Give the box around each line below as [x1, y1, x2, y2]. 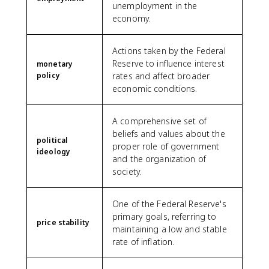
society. [112, 166, 142, 177]
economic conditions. [112, 83, 198, 94]
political [37, 135, 68, 145]
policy [37, 70, 60, 80]
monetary [37, 59, 73, 69]
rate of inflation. [112, 236, 175, 247]
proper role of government [112, 141, 220, 152]
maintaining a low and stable [112, 223, 227, 235]
